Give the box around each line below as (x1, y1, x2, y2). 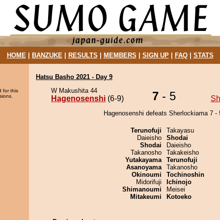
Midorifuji (136, 178, 162, 186)
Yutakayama (125, 156, 162, 164)
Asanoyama (126, 164, 162, 171)
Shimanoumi (122, 186, 162, 193)
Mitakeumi (130, 193, 162, 200)
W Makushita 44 (51, 87, 97, 94)
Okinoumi (132, 171, 162, 178)
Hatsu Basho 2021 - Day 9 (36, 73, 112, 81)
